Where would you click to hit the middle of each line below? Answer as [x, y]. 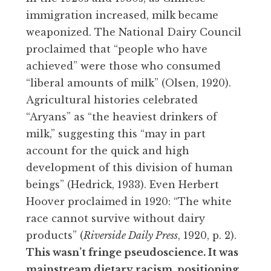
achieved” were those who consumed [123, 66]
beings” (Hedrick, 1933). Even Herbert [122, 184]
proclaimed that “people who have [117, 49]
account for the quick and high [108, 150]
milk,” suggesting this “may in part [116, 133]
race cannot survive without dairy [116, 218]
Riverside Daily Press [131, 235]
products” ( [55, 235]
